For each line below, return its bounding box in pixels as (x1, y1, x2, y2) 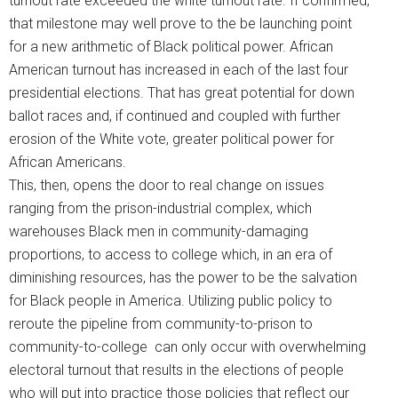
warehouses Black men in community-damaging (9, 223, 308, 241)
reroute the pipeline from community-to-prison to (9, 315, 313, 333)
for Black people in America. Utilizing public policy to (9, 292, 332, 310)
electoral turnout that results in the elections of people (9, 362, 344, 379)
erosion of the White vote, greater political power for (9, 131, 334, 148)
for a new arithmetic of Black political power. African (9, 38, 333, 56)
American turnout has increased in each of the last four (9, 61, 348, 79)
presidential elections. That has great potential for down (9, 84, 354, 102)
